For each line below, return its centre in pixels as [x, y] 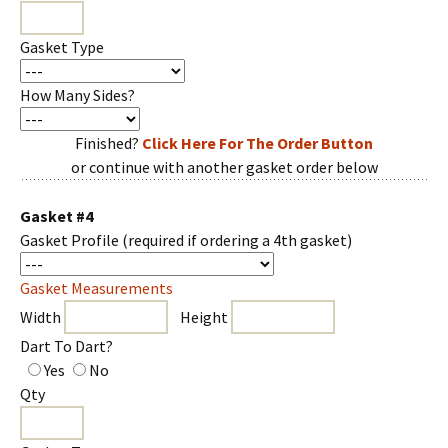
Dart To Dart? [66, 346]
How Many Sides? [77, 95]
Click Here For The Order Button [257, 143]
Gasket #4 [56, 216]
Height [199, 317]
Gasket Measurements [96, 288]
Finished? [108, 143]
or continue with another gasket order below [224, 167]
